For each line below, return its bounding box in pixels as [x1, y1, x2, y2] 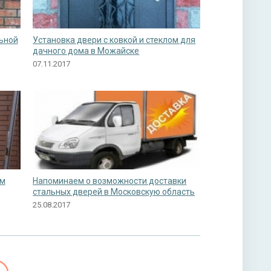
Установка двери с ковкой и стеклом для [33, 35, 196, 45]
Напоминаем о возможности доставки [33, 176, 187, 186]
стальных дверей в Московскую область [33, 187, 195, 197]
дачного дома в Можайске [33, 46, 140, 56]
